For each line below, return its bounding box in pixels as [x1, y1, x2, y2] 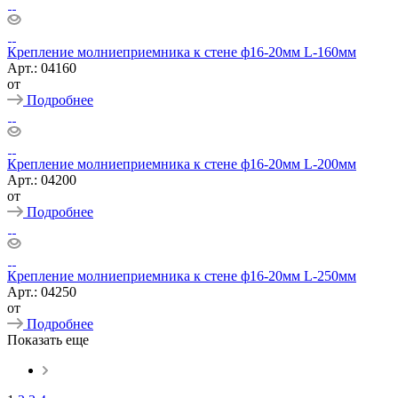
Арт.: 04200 [7, 171, 76, 187]
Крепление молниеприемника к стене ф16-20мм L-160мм [7, 44, 356, 60]
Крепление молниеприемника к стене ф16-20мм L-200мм [7, 155, 356, 171]
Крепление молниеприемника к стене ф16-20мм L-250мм [7, 267, 356, 283]
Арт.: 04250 [7, 283, 76, 299]
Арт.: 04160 [7, 60, 76, 76]
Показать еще [7, 331, 89, 347]
